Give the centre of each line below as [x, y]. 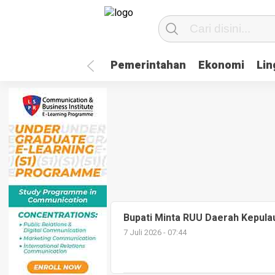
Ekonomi [221, 65]
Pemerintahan [148, 65]
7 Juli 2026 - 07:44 [155, 233]
